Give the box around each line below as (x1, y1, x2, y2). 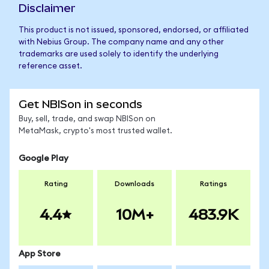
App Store (19, 250, 61, 258)
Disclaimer (19, 2, 76, 14)
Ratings (199, 180, 227, 187)
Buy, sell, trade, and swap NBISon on (19, 115, 156, 123)
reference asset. (19, 62, 82, 70)
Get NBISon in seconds (19, 98, 142, 110)
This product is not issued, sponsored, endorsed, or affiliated (19, 26, 249, 34)
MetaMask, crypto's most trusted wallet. (19, 127, 172, 135)
